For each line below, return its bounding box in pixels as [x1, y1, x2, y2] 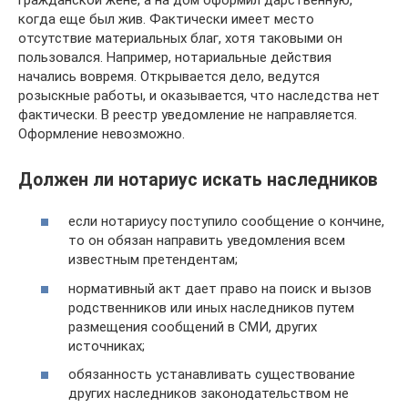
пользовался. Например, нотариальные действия [18, 48, 331, 66]
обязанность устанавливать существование [68, 366, 355, 383]
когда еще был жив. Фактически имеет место [18, 10, 314, 27]
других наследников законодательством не [68, 385, 349, 403]
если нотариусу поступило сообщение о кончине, [68, 213, 384, 230]
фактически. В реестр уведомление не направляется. [18, 106, 357, 123]
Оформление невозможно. [18, 125, 185, 142]
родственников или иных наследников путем [68, 299, 354, 316]
